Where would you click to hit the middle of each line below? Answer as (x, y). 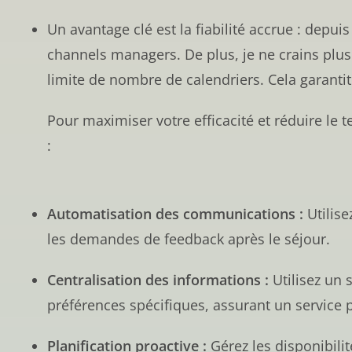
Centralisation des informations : (158, 279)
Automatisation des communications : (175, 213)
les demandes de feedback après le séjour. (189, 238)
